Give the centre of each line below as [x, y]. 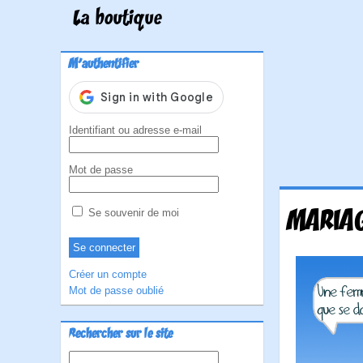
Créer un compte [108, 274]
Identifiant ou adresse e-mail [135, 130]
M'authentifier [104, 65]
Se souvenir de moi [132, 213]
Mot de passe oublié [116, 290]
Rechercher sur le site [121, 335]
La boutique [117, 19]
